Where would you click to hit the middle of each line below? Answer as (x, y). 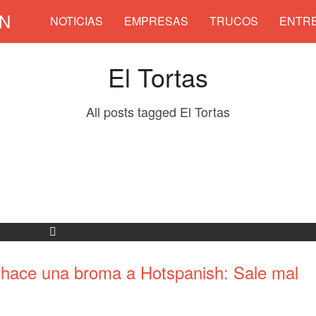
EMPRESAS (156, 21)
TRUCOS (234, 21)
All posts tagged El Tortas (158, 111)
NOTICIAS (77, 21)
